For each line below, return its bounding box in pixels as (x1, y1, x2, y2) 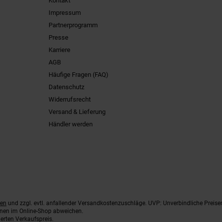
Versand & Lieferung (48, 108, 106, 115)
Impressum (48, 9, 81, 16)
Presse (48, 34, 68, 41)
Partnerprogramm (48, 21, 98, 29)
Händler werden (48, 120, 93, 128)
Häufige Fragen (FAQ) (48, 71, 109, 78)
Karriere (48, 46, 70, 54)
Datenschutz (48, 83, 84, 91)
